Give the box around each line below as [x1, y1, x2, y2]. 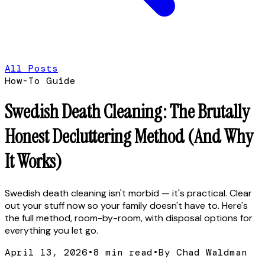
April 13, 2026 [5, 245, 88, 258]
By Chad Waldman [159, 245, 247, 258]
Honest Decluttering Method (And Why [5, 124, 253, 150]
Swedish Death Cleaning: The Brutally [5, 99, 250, 125]
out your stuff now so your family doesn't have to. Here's [5, 199, 248, 212]
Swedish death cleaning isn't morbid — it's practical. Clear [5, 186, 252, 199]
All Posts [5, 62, 58, 75]
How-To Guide [5, 75, 76, 87]
